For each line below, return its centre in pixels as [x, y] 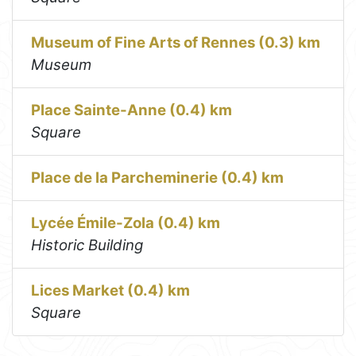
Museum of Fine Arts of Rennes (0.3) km [176, 43]
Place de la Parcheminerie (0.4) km [158, 178]
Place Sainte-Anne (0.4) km [132, 110]
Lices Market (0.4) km [111, 291]
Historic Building [87, 246]
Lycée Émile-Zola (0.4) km [126, 223]
